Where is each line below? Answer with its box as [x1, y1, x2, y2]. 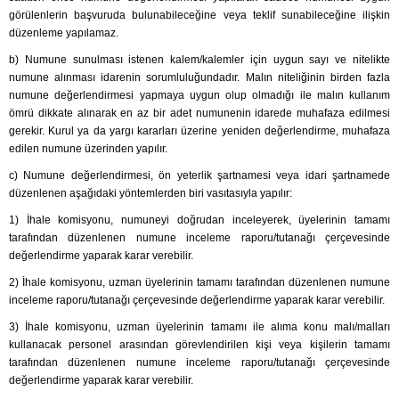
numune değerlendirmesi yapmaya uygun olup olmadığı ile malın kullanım [9, 89, 390, 102]
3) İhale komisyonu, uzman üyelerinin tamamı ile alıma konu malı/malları [9, 321, 390, 334]
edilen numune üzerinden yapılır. [9, 142, 167, 156]
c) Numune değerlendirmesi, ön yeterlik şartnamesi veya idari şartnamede [9, 169, 390, 183]
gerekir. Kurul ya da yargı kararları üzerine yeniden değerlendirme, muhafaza [9, 125, 390, 138]
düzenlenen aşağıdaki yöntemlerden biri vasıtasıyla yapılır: [9, 187, 292, 200]
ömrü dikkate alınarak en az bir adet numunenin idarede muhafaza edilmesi [9, 107, 390, 120]
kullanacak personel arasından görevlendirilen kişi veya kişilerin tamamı [9, 338, 390, 352]
